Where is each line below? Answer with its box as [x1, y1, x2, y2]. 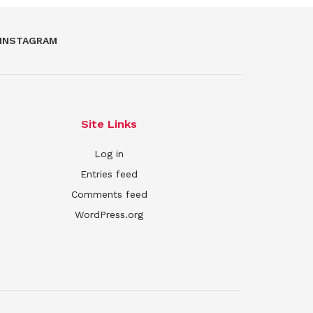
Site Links [81, 117, 137, 131]
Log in [94, 148, 124, 160]
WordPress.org [75, 209, 143, 221]
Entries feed [80, 168, 138, 180]
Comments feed [71, 189, 147, 201]
